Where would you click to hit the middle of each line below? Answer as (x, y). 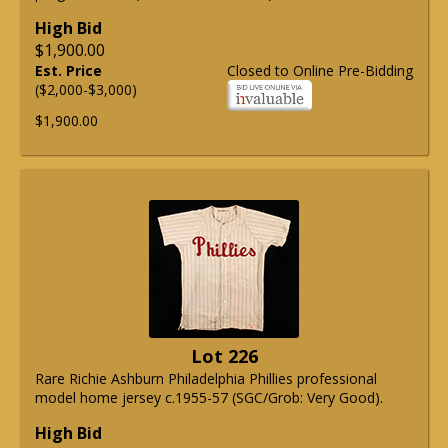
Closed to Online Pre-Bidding (320, 71)
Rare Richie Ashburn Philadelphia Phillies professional (206, 379)
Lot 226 (224, 356)
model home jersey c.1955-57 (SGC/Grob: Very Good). (209, 398)
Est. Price (68, 71)
